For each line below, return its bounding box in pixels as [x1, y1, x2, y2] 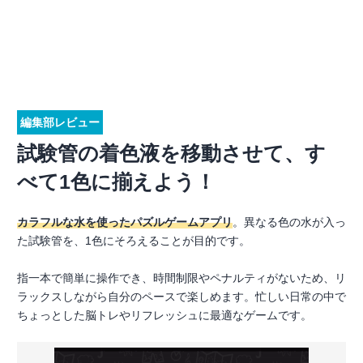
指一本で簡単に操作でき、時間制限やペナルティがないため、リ [17, 271, 346, 284]
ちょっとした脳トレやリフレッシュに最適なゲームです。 [17, 309, 312, 322]
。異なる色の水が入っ [233, 216, 346, 228]
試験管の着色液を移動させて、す [17, 142, 326, 164]
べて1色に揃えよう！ [17, 170, 216, 193]
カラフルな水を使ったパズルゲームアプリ [17, 216, 233, 228]
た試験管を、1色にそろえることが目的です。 [17, 234, 250, 247]
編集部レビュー [20, 116, 100, 129]
